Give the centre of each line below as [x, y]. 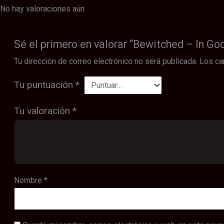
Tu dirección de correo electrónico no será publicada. [105, 61]
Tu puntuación [44, 84]
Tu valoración [43, 110]
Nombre [29, 180]
